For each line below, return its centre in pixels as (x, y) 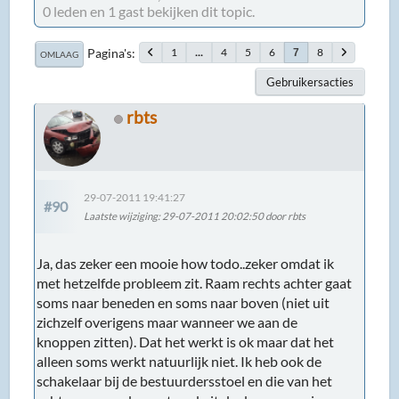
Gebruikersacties (309, 81)
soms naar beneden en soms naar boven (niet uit (183, 302)
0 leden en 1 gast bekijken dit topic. (149, 11)
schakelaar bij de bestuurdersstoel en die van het (185, 380)
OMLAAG (60, 54)
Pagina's (110, 53)
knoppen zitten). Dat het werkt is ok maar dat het (186, 341)
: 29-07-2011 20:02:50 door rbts (232, 216)
